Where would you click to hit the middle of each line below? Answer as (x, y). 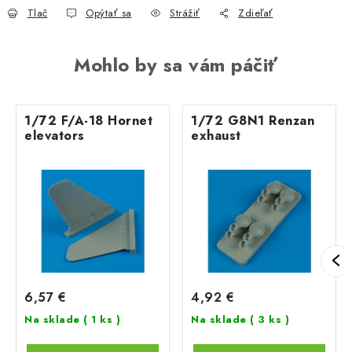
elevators (55, 135)
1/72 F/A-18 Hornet (88, 120)
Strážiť (185, 13)
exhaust (216, 135)
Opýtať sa (109, 13)
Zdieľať (256, 13)
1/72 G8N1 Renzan (253, 120)
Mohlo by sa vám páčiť (176, 64)
